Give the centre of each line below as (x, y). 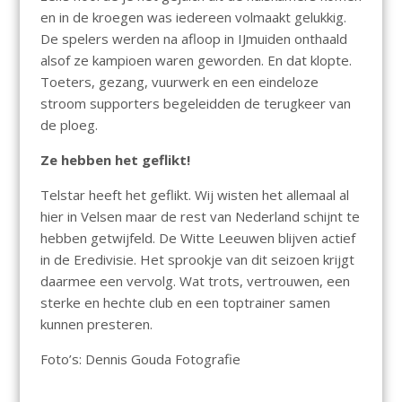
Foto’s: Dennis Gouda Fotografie (140, 359)
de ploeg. (69, 125)
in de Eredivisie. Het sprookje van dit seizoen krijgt (197, 260)
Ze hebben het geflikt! (115, 160)
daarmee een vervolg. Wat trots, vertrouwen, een (195, 281)
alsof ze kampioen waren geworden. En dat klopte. (196, 61)
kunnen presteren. (96, 324)
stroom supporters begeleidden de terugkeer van (195, 104)
